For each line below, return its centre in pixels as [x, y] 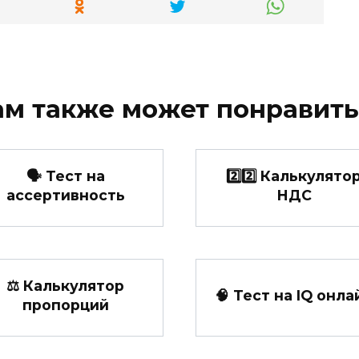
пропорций [65, 305]
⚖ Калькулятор [65, 285]
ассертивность [65, 195]
